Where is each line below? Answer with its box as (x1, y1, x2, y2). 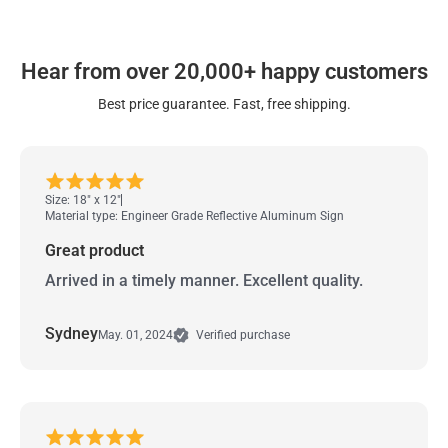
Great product (45, 241, 144, 261)
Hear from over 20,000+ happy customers (20, 59, 428, 85)
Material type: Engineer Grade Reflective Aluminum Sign (45, 209, 344, 224)
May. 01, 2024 (98, 327, 173, 342)
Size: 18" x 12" (45, 193, 121, 208)
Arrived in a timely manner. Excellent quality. (45, 271, 363, 291)
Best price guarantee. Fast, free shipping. (97, 96, 351, 113)
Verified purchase (193, 328, 290, 343)
